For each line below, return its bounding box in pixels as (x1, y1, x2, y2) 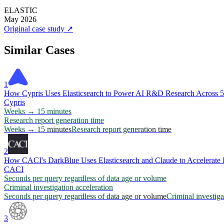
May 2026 (4, 15, 36, 24)
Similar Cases (4, 43, 74, 57)
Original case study (4, 24, 64, 33)
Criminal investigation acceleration (4, 183, 113, 192)
